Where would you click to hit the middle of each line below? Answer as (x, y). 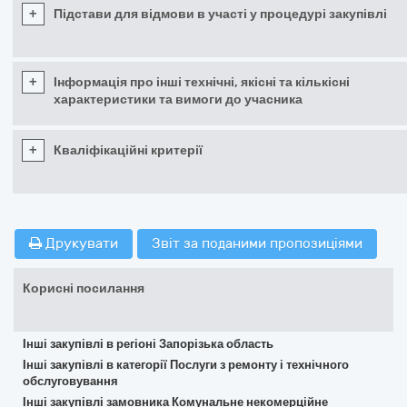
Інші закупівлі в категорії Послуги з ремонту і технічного (186, 365)
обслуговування (70, 381)
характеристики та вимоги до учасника (178, 99)
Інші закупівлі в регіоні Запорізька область (148, 344)
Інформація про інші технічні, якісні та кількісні (202, 82)
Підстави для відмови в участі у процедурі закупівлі (220, 14)
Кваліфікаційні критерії (128, 150)
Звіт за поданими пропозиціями (257, 243)
